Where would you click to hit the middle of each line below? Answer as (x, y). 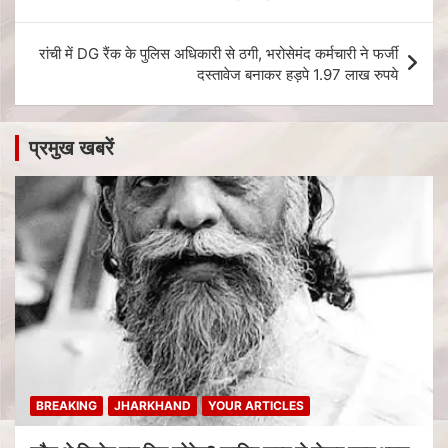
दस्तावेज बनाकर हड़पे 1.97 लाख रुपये (297, 74)
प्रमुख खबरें (71, 147)
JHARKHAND (152, 406)
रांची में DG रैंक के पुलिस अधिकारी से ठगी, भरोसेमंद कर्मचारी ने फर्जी (218, 53)
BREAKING (66, 406)
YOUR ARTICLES (256, 406)
